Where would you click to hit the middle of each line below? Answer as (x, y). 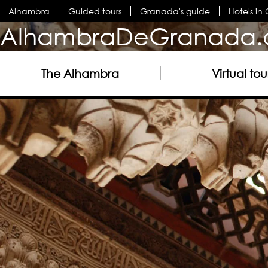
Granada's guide (175, 11)
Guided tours (95, 11)
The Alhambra (80, 74)
